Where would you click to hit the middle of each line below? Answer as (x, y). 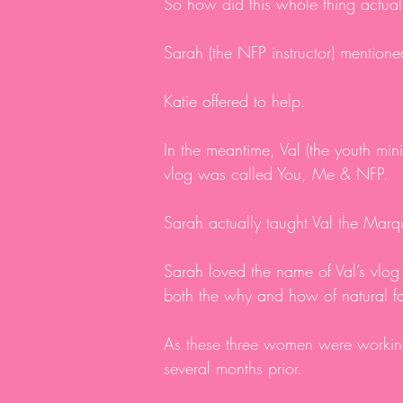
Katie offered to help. (237, 101)
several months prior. (236, 368)
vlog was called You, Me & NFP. (279, 174)
